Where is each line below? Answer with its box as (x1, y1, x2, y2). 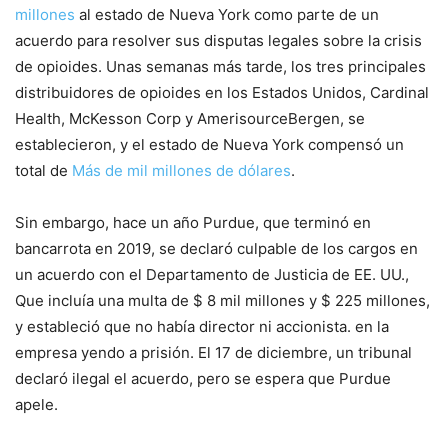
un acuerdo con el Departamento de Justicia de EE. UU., (15, 265, 409, 285)
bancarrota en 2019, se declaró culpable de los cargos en (15, 239, 418, 259)
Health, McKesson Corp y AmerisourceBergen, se (15, 109, 365, 129)
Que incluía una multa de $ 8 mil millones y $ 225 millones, (15, 291, 430, 311)
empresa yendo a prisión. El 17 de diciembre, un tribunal (15, 343, 412, 363)
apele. (15, 395, 58, 415)
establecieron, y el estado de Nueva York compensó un (15, 135, 404, 155)
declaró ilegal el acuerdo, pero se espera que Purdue (15, 369, 391, 389)
